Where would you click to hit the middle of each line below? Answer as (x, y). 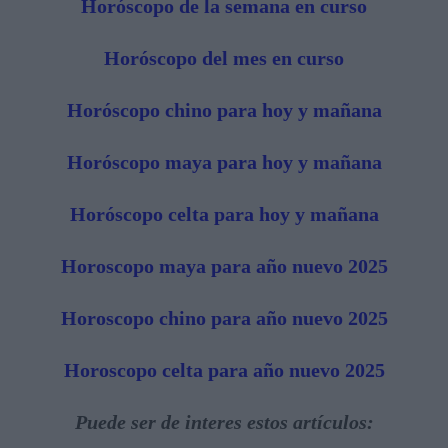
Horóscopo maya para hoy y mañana (224, 161)
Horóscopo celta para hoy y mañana (224, 213)
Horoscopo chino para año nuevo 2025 (224, 317)
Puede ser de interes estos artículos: (224, 421)
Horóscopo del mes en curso (224, 57)
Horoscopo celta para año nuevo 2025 (224, 369)
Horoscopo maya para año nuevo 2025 (224, 265)
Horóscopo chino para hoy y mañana (224, 109)
